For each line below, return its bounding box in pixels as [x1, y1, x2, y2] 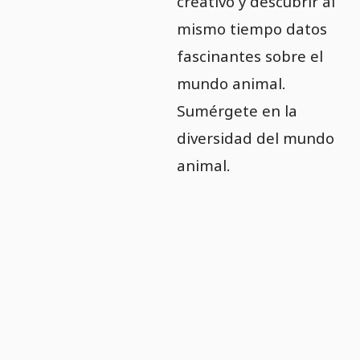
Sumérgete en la [176, 100, 297, 121]
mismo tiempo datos [176, 18, 327, 39]
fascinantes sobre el [176, 45, 323, 66]
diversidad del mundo [176, 127, 334, 148]
